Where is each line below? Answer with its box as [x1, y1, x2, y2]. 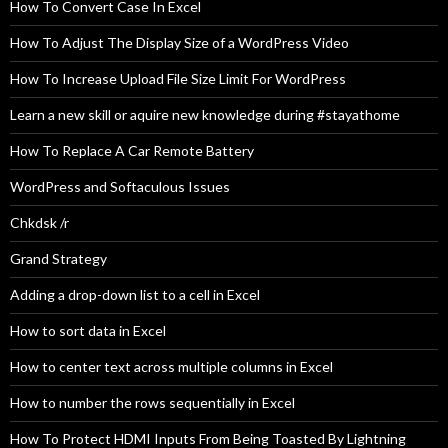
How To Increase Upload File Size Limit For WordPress [10, 70, 346, 88]
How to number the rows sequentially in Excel [10, 394, 295, 412]
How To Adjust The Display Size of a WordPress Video [10, 34, 349, 52]
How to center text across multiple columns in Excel [10, 358, 333, 376]
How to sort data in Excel [10, 322, 166, 340]
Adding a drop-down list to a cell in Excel [10, 286, 260, 304]
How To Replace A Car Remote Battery [10, 142, 254, 160]
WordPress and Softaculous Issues [10, 178, 230, 196]
